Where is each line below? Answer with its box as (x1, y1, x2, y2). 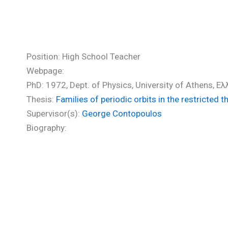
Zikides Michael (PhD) (26, 25, 180, 44)
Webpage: (26, 66, 64, 76)
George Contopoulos (82, 108, 162, 119)
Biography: (26, 123, 67, 133)
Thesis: (26, 94, 56, 104)
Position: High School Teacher (26, 51, 140, 62)
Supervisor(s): (26, 108, 82, 119)
